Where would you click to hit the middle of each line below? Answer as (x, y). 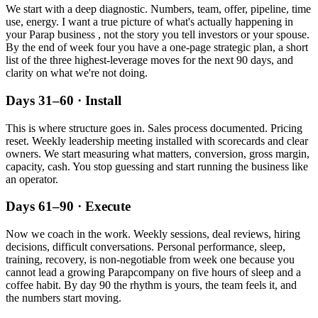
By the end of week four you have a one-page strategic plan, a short (157, 48)
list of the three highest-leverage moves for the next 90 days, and (149, 60)
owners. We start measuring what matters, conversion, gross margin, (158, 153)
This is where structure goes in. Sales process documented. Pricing (154, 128)
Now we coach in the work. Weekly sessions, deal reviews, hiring (153, 234)
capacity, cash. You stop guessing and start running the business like (157, 166)
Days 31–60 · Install (64, 100)
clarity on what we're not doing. (77, 73)
